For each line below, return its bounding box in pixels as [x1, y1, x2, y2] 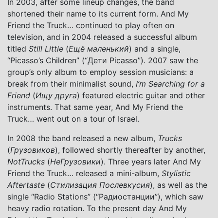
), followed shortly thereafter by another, [55, 145, 205, 155]
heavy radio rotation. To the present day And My [7, 203, 187, 213]
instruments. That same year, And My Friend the [7, 102, 183, 112]
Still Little [29, 43, 66, 54]
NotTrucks [7, 156, 47, 166]
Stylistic [162, 168, 191, 178]
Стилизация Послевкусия [50, 180, 150, 190]
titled [7, 43, 29, 54]
